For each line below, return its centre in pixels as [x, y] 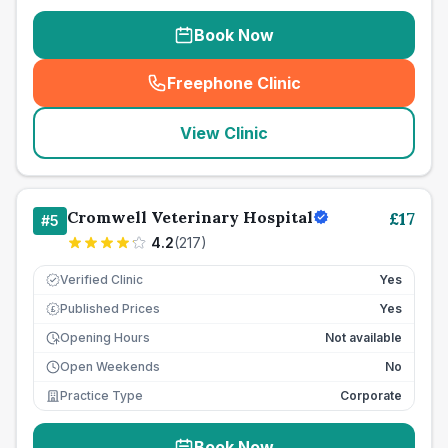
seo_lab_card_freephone [328, 93]
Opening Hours [105, 337]
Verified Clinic [101, 279]
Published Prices [110, 308]
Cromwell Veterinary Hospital [190, 217]
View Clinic [224, 133]
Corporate [371, 395]
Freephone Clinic [234, 83]
